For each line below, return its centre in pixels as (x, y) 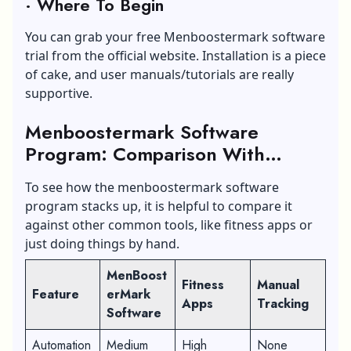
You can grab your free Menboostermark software (175, 36)
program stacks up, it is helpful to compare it (159, 206)
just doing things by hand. (102, 243)
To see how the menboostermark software (152, 187)
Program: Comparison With (145, 154)
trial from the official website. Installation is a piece (175, 55)
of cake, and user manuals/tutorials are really (159, 74)
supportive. (59, 93)
